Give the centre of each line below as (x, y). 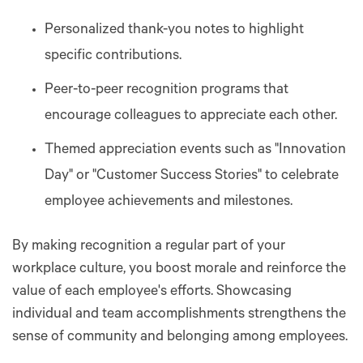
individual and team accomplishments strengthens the (179, 315)
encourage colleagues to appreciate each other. (191, 116)
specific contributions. (113, 56)
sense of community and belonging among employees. (180, 337)
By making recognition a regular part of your (149, 247)
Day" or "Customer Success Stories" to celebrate (192, 176)
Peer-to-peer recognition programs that (167, 90)
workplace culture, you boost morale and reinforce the (179, 269)
